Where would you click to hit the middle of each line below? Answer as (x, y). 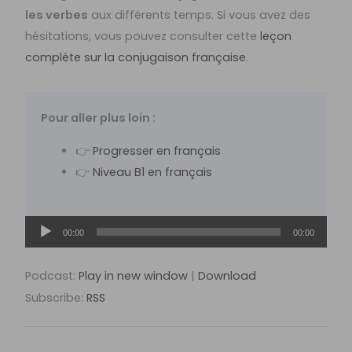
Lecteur (46, 225)
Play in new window (134, 275)
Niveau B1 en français (152, 172)
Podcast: (52, 275)
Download (227, 275)
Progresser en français (157, 150)
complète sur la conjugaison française (136, 58)
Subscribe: (56, 297)
